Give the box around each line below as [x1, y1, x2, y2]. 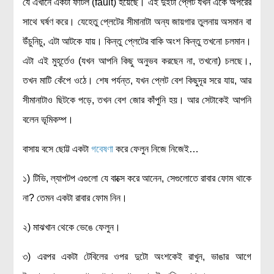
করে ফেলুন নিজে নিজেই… [113, 144, 199, 154]
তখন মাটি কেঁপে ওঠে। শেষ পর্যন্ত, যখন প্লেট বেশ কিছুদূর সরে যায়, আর [23, 75, 251, 86]
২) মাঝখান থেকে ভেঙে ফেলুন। [23, 222, 121, 232]
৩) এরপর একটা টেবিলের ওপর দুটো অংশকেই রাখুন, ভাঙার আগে [23, 251, 251, 262]
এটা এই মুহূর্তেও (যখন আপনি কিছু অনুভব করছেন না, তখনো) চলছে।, [23, 56, 251, 66]
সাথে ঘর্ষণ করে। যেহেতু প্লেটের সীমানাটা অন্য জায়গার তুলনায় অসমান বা [23, 17, 251, 27]
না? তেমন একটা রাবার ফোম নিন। [23, 193, 128, 203]
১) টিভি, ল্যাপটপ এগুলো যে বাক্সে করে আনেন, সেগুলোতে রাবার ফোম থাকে [23, 173, 251, 183]
